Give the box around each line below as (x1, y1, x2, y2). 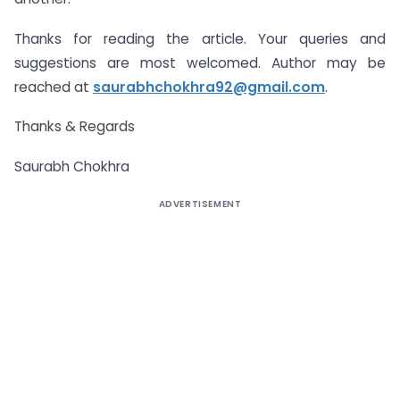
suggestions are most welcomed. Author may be (14, 53, 386, 72)
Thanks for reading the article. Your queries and (14, 29, 386, 48)
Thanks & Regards (14, 117, 135, 137)
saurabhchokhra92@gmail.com (93, 77, 325, 96)
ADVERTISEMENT (158, 197, 242, 212)
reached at (14, 77, 93, 96)
